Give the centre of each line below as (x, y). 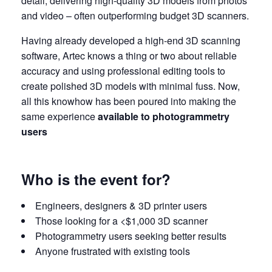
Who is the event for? (96, 179)
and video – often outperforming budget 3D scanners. (135, 15)
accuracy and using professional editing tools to (123, 71)
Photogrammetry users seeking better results (131, 236)
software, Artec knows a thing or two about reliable (129, 56)
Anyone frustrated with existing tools (113, 251)
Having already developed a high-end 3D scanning (131, 40)
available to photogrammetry (164, 116)
